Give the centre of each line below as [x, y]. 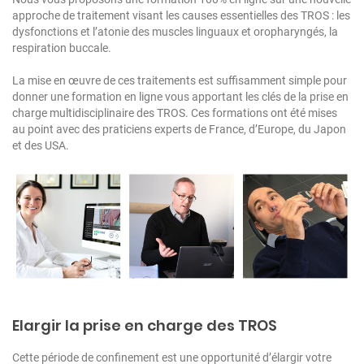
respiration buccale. [62, 48]
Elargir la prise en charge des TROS [145, 326]
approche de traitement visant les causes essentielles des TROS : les [181, 15]
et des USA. [41, 145]
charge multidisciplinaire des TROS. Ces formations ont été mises [175, 113]
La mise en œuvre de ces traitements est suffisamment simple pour [180, 80]
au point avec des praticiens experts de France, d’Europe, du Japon [179, 129]
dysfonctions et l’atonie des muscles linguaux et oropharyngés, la [175, 31]
